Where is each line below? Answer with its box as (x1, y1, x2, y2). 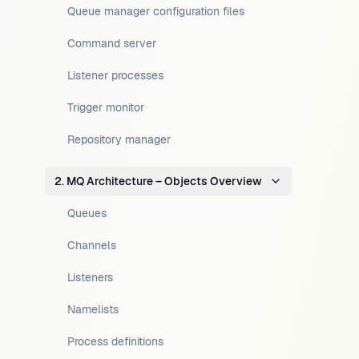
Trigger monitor (67, 100, 144, 115)
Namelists (67, 302, 119, 317)
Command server (67, 36, 156, 50)
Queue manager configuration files (67, 4, 244, 18)
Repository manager (67, 132, 171, 147)
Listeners (67, 270, 113, 284)
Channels (67, 238, 116, 252)
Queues (67, 206, 107, 220)
